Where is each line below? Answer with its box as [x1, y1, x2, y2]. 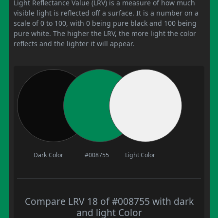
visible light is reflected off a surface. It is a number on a [14, 8, 199, 18]
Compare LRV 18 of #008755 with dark [24, 194, 194, 208]
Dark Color [33, 150, 63, 159]
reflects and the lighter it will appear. [14, 38, 134, 48]
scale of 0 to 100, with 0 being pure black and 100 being [14, 18, 197, 28]
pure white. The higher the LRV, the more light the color [14, 28, 196, 38]
